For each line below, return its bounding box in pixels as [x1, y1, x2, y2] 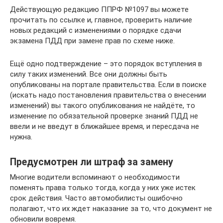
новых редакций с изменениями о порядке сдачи [10, 25, 181, 35]
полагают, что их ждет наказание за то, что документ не [10, 204, 212, 213]
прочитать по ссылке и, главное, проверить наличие [10, 15, 192, 24]
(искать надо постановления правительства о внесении [10, 90, 206, 100]
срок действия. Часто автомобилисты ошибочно [10, 193, 183, 203]
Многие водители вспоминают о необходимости [10, 172, 180, 182]
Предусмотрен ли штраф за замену [10, 156, 173, 168]
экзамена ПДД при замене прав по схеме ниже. [10, 36, 175, 45]
